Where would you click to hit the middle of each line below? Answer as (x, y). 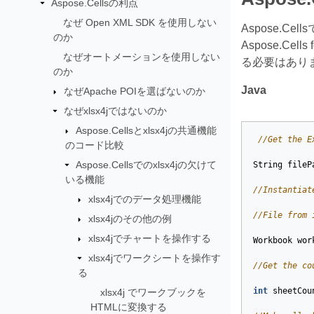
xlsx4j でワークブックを (153, 292)
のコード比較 (95, 145)
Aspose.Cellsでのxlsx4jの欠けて (146, 164)
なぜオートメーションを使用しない (141, 56)
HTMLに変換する (128, 307)
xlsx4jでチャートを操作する (149, 238)
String (267, 165)
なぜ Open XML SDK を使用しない (139, 22)
